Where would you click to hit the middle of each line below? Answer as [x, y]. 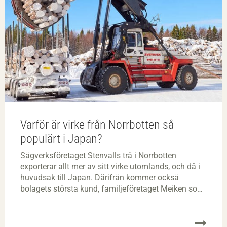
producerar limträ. [52, 200]
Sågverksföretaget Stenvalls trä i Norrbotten [98, 156]
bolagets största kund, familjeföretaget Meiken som [112, 189]
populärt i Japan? [61, 139]
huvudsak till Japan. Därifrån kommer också [100, 178]
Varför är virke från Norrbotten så [97, 125]
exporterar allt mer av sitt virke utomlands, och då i [110, 167]
